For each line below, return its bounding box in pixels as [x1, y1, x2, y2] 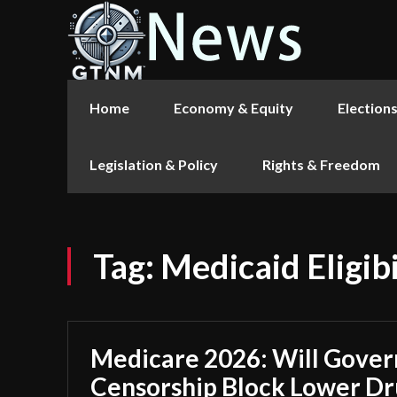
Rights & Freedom [262, 156, 380, 173]
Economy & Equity [174, 99, 293, 116]
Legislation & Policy [90, 156, 218, 173]
